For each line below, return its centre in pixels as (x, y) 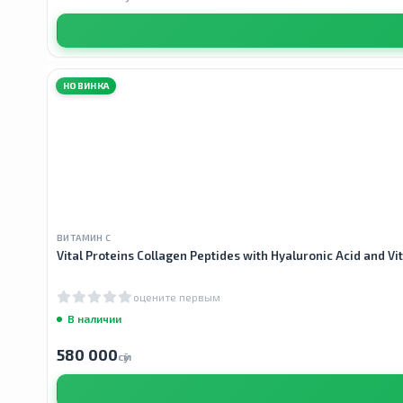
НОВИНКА (86, 86)
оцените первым (177, 296)
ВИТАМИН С (84, 238)
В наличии (94, 318)
